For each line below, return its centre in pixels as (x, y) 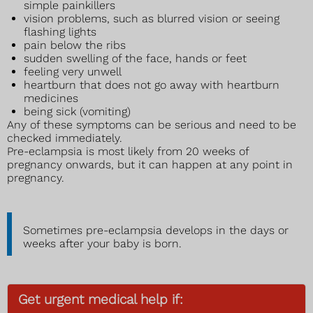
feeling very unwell (73, 71)
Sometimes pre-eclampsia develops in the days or (156, 230)
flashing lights (60, 31)
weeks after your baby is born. (102, 243)
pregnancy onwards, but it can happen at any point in (150, 164)
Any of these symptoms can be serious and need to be (152, 124)
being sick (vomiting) (77, 111)
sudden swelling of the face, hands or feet (135, 58)
